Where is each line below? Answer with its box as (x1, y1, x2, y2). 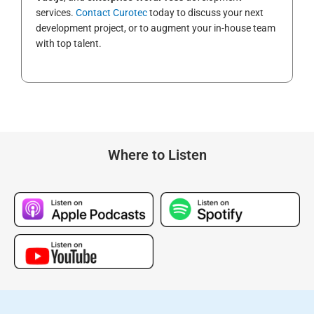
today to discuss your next (147, 7, 264, 19)
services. (36, 7, 76, 19)
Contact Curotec (76, 7, 147, 19)
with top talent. (36, 38, 104, 50)
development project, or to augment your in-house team (36, 22, 275, 34)
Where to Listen (107, 146, 207, 164)
